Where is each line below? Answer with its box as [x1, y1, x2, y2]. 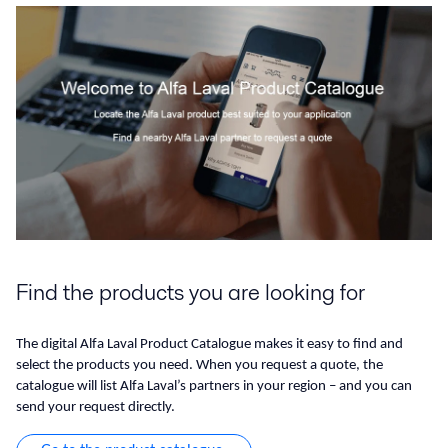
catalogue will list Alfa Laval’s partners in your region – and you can [16, 379, 412, 395]
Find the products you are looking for [16, 276, 365, 309]
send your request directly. [16, 400, 175, 416]
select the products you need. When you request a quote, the [16, 358, 383, 374]
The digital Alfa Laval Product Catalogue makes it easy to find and [16, 337, 403, 353]
